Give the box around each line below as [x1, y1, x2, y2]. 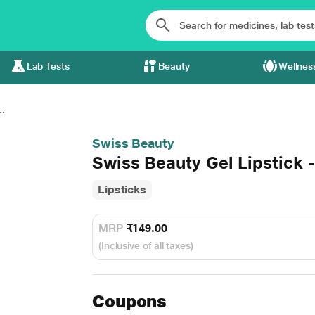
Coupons [91, 291, 167, 311]
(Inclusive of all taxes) [98, 240, 193, 251]
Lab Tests [26, 60, 70, 72]
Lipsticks [97, 183, 147, 196]
